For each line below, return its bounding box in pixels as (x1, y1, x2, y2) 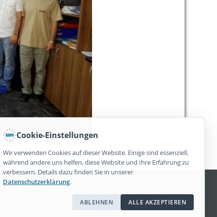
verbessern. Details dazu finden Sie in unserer (3, 168, 133, 176)
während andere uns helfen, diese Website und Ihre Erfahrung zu (3, 158, 189, 167)
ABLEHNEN (80, 198, 113, 206)
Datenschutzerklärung (3, 177, 70, 186)
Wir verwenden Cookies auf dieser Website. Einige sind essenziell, (3, 148, 188, 157)
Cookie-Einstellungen (16, 129, 98, 140)
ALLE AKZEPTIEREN (128, 198, 186, 206)
